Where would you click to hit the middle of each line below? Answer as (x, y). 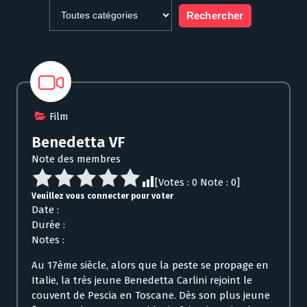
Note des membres (76, 159)
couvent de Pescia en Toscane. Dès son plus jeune (151, 296)
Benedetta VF (78, 143)
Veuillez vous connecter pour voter (102, 196)
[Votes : (173, 183)
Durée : (48, 225)
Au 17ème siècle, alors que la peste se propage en (150, 266)
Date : (45, 210)
